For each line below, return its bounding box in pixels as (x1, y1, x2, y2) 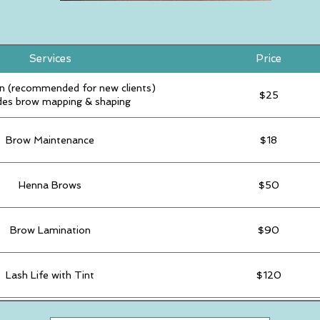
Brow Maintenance (6, 134, 94, 146)
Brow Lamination (9, 224, 91, 236)
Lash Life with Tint (6, 269, 94, 281)
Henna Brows (19, 179, 81, 191)
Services (29, 52, 71, 65)
